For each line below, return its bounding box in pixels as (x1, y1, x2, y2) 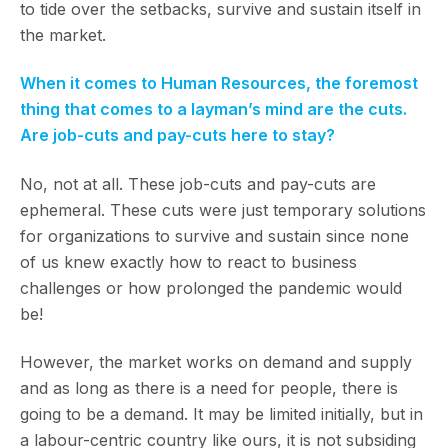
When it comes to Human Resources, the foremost (20, 73, 418, 94)
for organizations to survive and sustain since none (20, 225, 409, 246)
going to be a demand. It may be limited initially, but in (20, 404, 423, 425)
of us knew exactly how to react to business (20, 251, 357, 272)
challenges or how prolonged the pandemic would (20, 277, 402, 298)
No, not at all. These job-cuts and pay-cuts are (20, 173, 376, 194)
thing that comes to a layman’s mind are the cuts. (20, 99, 407, 120)
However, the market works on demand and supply (20, 352, 412, 373)
